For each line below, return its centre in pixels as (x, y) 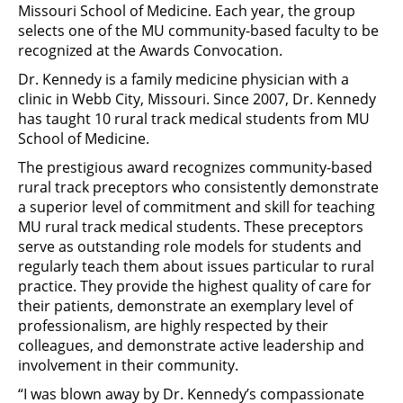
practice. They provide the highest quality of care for (195, 286)
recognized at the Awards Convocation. (150, 50)
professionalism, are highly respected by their (173, 326)
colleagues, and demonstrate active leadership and (191, 345)
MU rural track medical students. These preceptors (191, 227)
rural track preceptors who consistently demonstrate (198, 187)
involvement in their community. (128, 365)
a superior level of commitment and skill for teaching (197, 207)
